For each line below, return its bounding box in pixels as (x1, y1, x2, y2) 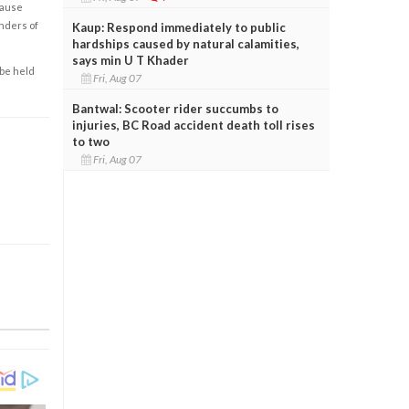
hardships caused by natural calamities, (71, 36, 299, 51)
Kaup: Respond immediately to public (71, 19, 286, 35)
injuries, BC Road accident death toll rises (71, 117, 315, 132)
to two (71, 133, 110, 149)
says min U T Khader (71, 52, 189, 68)
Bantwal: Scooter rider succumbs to (71, 100, 278, 116)
